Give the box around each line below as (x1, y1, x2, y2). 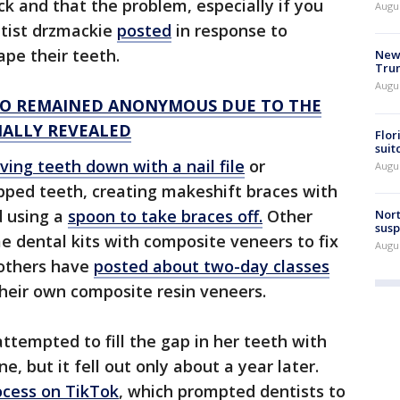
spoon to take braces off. (68, 205, 262, 228)
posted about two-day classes (94, 255, 329, 278)
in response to (171, 20, 287, 42)
